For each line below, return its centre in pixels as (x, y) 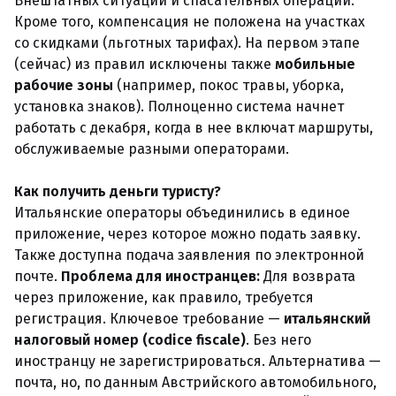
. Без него (278, 340)
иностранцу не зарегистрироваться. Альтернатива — (198, 361)
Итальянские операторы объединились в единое (182, 213)
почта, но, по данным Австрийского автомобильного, (195, 382)
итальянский (327, 319)
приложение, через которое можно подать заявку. (187, 234)
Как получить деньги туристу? (118, 191)
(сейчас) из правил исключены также (145, 64)
